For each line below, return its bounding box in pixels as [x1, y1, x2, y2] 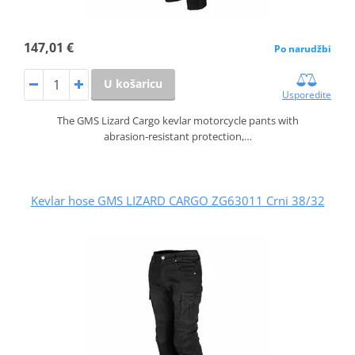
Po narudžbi [274, 42, 332, 55]
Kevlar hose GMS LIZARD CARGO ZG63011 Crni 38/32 [30, 192, 325, 208]
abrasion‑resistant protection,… [103, 128, 252, 143]
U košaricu [103, 76, 162, 91]
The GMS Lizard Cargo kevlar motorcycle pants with [56, 113, 299, 128]
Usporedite [282, 87, 332, 101]
